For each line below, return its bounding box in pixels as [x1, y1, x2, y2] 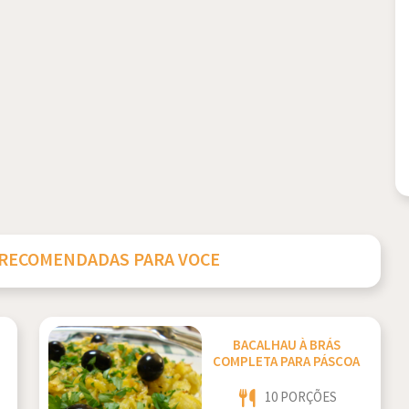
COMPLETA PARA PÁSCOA [213, 353, 361, 372]
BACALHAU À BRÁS [232, 337, 341, 355]
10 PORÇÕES [265, 388, 338, 406]
